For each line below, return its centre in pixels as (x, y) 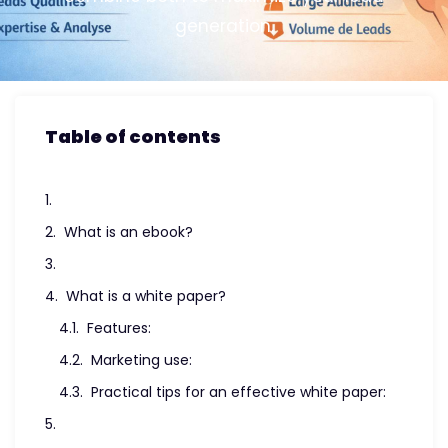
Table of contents (133, 136)
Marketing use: (141, 360)
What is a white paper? (146, 296)
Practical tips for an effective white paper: (238, 392)
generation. (224, 26)
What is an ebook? (128, 232)
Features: (119, 328)
